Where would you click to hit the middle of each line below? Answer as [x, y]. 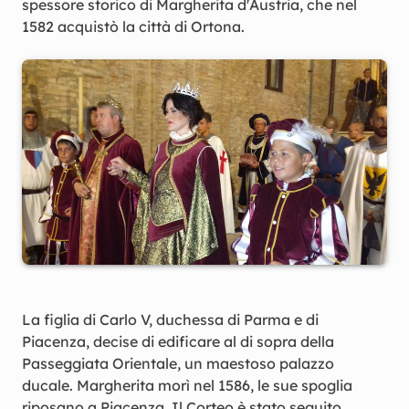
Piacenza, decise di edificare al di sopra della [178, 341]
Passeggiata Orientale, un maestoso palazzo [178, 363]
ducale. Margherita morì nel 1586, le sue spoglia [187, 385]
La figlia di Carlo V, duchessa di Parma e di [170, 320]
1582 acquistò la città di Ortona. [133, 26]
